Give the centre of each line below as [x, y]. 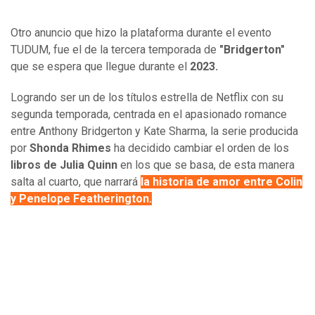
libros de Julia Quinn [64, 165]
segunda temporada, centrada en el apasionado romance [149, 115]
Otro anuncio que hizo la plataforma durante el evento [141, 33]
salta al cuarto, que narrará [76, 182]
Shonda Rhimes [70, 148]
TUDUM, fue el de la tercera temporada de [115, 50]
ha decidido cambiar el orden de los [200, 148]
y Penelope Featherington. [81, 199]
